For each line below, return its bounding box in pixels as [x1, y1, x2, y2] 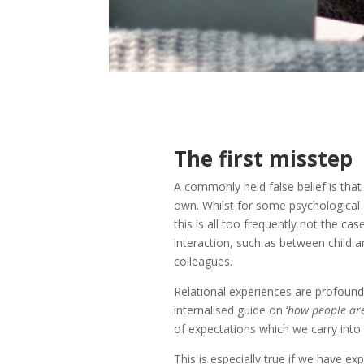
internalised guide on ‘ [173, 302, 288, 318]
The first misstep [173, 144, 353, 174]
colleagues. [173, 253, 232, 270]
